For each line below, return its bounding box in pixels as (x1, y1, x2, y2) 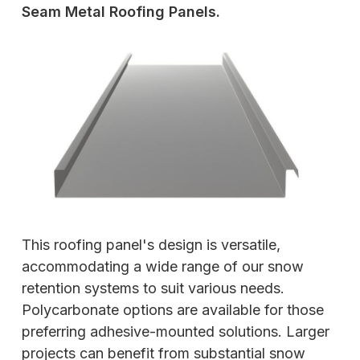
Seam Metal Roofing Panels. (22, 3, 220, 21)
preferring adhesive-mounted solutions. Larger (22, 322, 329, 340)
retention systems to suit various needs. (22, 279, 284, 297)
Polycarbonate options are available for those (22, 301, 324, 318)
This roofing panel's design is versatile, (22, 235, 280, 253)
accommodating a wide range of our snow (22, 257, 304, 275)
